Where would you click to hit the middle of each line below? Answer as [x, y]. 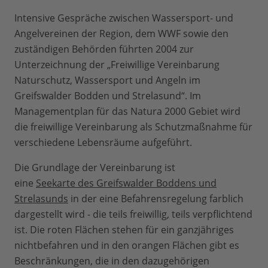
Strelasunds [41, 199]
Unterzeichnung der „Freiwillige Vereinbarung [117, 65]
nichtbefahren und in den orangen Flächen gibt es [127, 246]
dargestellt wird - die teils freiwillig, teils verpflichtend [133, 214]
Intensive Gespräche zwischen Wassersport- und [124, 18]
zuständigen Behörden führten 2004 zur [104, 49]
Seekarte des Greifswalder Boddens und [126, 183]
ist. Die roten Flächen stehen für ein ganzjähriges [124, 230]
